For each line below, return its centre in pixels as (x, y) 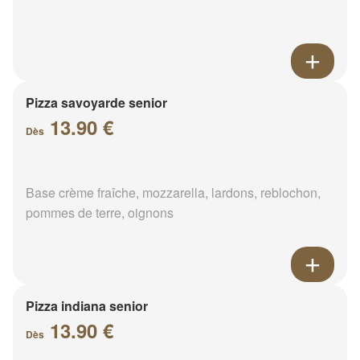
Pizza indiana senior (87, 305)
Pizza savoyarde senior (96, 102)
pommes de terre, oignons (100, 212)
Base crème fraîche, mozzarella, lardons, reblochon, (173, 192)
